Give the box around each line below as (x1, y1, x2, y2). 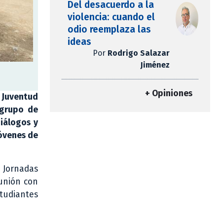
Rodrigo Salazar (107, 48, 170, 58)
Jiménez (140, 60, 170, 70)
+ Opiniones (145, 88, 192, 99)
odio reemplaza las (68, 24, 151, 36)
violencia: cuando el (68, 11, 155, 23)
